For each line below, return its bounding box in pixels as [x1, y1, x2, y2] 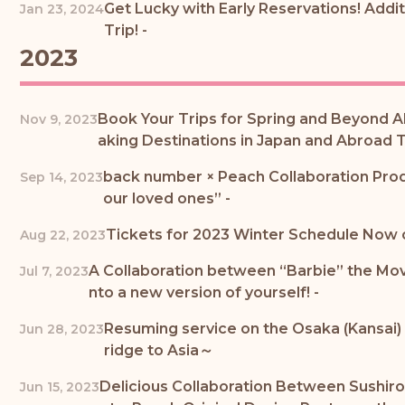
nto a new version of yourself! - [89, 284, 319, 302]
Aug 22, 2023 [20, 227, 106, 244]
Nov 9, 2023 [20, 111, 98, 128]
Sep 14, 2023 [20, 169, 103, 186]
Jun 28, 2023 [20, 321, 104, 338]
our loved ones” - [103, 190, 231, 208]
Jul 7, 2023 [20, 263, 89, 280]
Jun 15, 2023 [20, 379, 99, 396]
